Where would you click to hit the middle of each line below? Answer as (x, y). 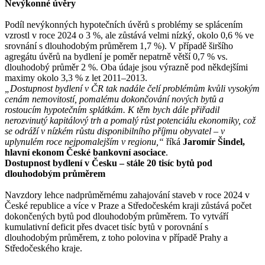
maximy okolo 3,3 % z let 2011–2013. (76, 77)
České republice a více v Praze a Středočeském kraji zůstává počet (128, 205)
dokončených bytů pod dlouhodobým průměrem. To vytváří (117, 216)
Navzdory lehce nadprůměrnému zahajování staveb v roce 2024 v (127, 195)
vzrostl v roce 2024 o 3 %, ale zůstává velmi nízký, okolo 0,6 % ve (129, 35)
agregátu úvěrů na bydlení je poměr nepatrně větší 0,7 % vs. (116, 56)
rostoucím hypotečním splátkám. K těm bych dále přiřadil (112, 109)
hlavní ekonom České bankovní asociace (85, 152)
